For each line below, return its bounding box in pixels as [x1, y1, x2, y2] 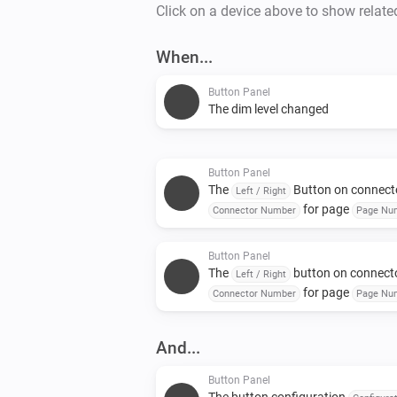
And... [156, 337, 200, 358]
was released [208, 304, 280, 319]
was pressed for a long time [208, 221, 359, 236]
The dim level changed [208, 101, 329, 116]
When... [156, 46, 213, 67]
